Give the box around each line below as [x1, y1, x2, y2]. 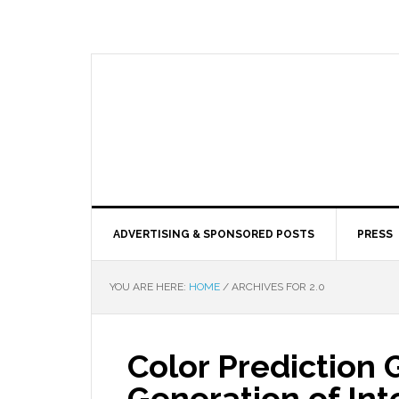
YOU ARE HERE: [110, 281, 189, 293]
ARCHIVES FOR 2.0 [229, 281, 325, 293]
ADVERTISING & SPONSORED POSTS [113, 228, 314, 240]
